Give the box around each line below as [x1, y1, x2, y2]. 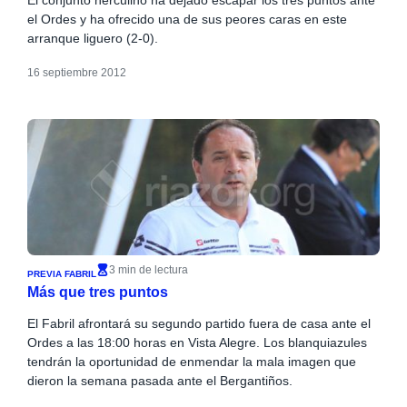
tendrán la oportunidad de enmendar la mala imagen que [26, 354, 356, 369]
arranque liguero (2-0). [26, 30, 158, 45]
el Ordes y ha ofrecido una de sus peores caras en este [26, 11, 347, 26]
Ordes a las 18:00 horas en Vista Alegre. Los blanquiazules [26, 335, 367, 350]
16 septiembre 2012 [26, 65, 126, 79]
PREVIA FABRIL [26, 269, 96, 279]
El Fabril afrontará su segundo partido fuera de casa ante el [26, 316, 371, 331]
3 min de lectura [108, 263, 188, 276]
